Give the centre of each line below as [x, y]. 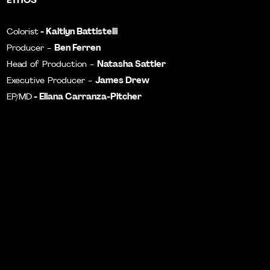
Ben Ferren [78, 47]
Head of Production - [52, 65]
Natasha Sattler [132, 64]
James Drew [123, 80]
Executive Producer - [51, 81]
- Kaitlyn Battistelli [78, 31]
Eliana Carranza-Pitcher [90, 96]
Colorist [23, 32]
